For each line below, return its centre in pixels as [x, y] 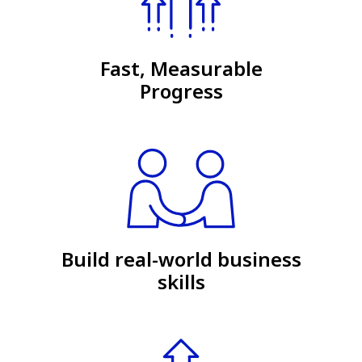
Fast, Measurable [181, 68]
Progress [181, 90]
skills [181, 281]
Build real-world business [181, 259]
